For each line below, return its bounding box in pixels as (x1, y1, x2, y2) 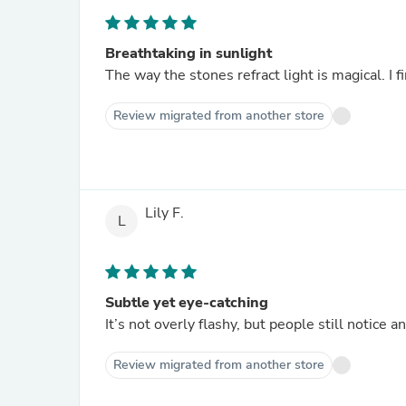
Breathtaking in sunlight (105, 43, 272, 63)
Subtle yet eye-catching (105, 293, 268, 313)
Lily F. (145, 203, 184, 224)
